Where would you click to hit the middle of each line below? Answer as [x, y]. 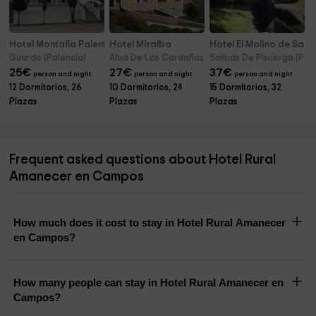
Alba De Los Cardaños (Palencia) [179, 59]
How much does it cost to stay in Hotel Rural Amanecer [150, 223]
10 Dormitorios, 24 [146, 88]
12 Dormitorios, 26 [46, 88]
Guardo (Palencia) [48, 59]
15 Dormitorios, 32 [246, 88]
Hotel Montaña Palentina [65, 45]
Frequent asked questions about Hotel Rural [143, 160]
